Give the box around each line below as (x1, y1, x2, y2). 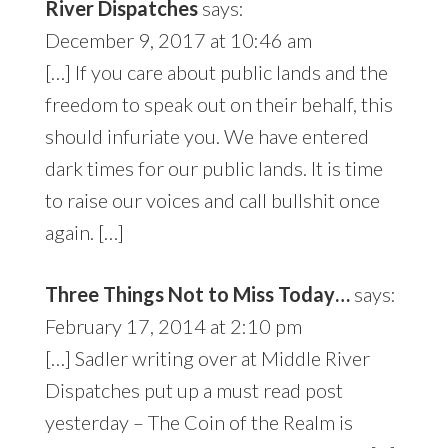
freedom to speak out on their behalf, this (44, 92, 393, 117)
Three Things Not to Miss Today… (44, 282, 350, 307)
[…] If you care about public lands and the (44, 60, 388, 85)
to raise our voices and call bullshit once (44, 188, 380, 213)
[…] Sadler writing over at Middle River (44, 346, 370, 371)
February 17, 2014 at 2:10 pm (44, 314, 302, 339)
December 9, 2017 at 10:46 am (44, 28, 312, 53)
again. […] (44, 220, 124, 245)
